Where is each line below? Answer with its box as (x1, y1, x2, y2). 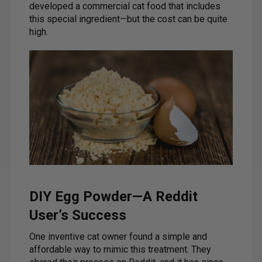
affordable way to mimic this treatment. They (29, 244, 211, 256)
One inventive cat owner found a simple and (29, 231, 207, 243)
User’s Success (29, 207, 126, 224)
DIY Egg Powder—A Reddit (29, 188, 198, 205)
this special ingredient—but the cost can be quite (29, 13, 227, 25)
